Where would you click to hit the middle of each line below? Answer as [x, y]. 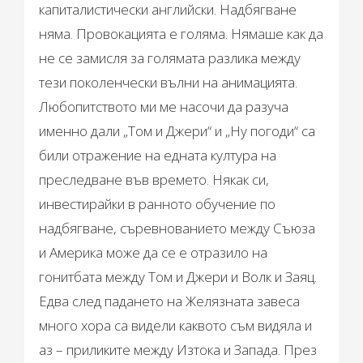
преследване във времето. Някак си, [154, 180]
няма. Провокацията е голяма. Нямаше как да [181, 34]
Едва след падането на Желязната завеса [170, 301]
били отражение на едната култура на [158, 156]
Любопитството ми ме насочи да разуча [164, 107]
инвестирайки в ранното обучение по [158, 204]
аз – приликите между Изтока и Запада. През [178, 350]
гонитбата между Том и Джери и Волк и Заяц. [178, 277]
